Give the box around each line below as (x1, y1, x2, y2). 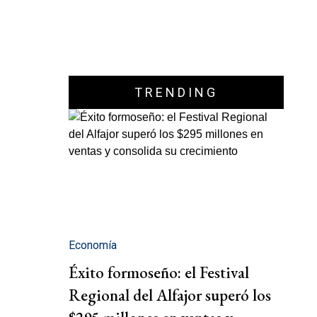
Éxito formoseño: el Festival (69, 262, 249, 284)
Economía (69, 238, 117, 253)
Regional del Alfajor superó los (69, 284, 271, 306)
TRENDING (134, 85, 218, 100)
